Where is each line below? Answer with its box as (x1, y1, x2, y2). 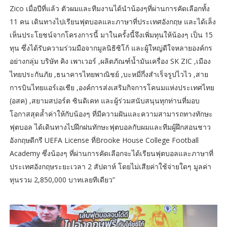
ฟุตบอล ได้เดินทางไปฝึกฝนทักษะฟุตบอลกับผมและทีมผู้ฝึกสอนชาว (9, 122, 211, 132)
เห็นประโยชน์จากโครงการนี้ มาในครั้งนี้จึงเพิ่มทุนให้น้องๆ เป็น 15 (9, 29, 213, 40)
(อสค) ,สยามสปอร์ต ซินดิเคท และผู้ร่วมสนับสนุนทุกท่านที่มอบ (9, 95, 200, 105)
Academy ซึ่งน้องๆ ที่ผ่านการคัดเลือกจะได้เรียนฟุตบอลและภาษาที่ (9, 148, 213, 158)
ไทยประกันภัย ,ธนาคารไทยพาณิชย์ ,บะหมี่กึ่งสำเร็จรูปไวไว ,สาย (9, 69, 208, 79)
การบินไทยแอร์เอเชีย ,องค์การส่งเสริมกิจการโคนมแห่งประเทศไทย (9, 82, 214, 92)
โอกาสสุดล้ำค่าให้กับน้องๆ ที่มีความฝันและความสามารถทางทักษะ (9, 108, 213, 119)
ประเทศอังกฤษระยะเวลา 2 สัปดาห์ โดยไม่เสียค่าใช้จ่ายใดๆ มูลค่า (9, 161, 211, 171)
